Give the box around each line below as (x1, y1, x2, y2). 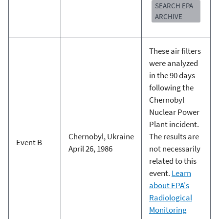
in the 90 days (149, 69, 195, 81)
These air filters (149, 45, 201, 56)
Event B (16, 136, 42, 148)
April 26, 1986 (68, 143, 112, 154)
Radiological (149, 192, 192, 203)
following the (149, 82, 194, 93)
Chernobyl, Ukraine (68, 131, 134, 142)
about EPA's (149, 179, 189, 191)
